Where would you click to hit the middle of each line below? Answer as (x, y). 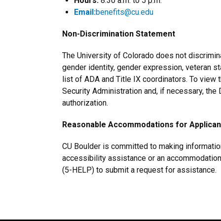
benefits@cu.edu (125, 12)
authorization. (85, 103)
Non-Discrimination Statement (119, 34)
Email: (85, 12)
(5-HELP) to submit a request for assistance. (139, 170)
